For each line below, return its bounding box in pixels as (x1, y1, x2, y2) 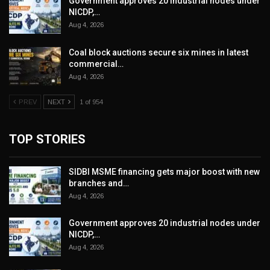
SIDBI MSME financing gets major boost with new (69, 166, 260, 177)
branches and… (69, 178, 129, 188)
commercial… (69, 59, 124, 69)
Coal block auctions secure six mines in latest (69, 48, 248, 58)
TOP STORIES (9, 131, 86, 146)
